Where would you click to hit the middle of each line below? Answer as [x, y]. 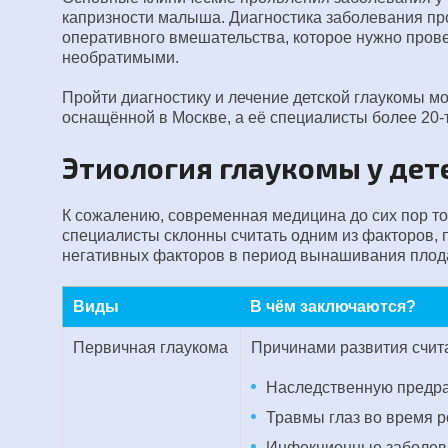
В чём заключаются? [333, 306]
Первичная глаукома [150, 347]
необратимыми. [120, 57]
